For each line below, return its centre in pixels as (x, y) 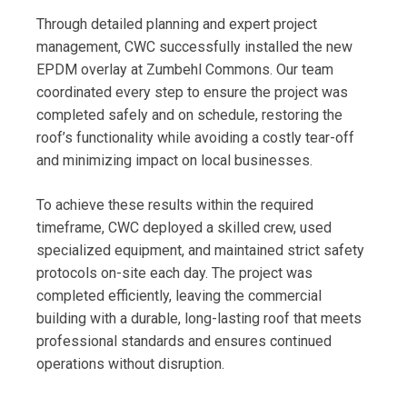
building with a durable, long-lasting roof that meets (199, 318)
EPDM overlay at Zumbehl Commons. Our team (185, 69)
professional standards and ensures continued (184, 341)
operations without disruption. (130, 363)
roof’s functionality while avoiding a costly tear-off (195, 137)
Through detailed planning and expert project (177, 24)
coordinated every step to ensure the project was (192, 92)
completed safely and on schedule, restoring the (189, 114)
